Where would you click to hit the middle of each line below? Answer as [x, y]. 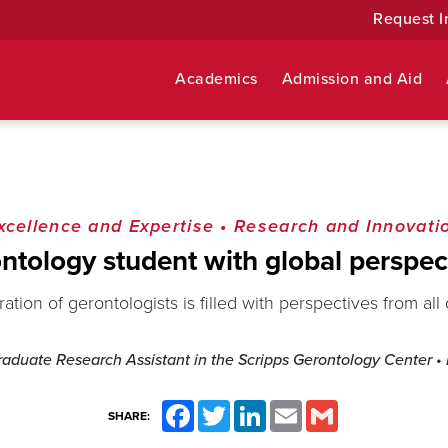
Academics [216, 79]
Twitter [248, 408]
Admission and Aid [352, 79]
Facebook [220, 408]
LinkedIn [288, 408]
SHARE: [128, 416]
